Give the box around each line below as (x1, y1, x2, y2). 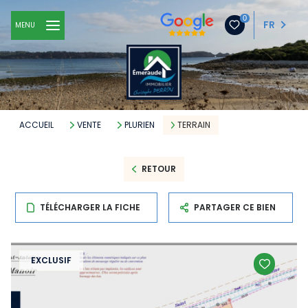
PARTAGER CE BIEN (194, 201, 276, 213)
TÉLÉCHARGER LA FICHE (39, 201, 140, 213)
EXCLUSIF (31, 254, 71, 266)
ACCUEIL (19, 119, 54, 131)
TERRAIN (177, 119, 211, 131)
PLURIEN (124, 119, 155, 131)
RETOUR (141, 163, 176, 175)
